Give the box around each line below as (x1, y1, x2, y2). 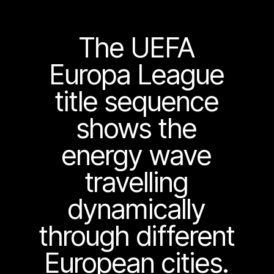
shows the (76, 112, 198, 146)
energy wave (62, 139, 212, 172)
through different (39, 220, 235, 253)
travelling (85, 166, 189, 199)
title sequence (54, 85, 219, 119)
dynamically (68, 193, 206, 226)
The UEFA (78, 31, 195, 65)
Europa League (49, 58, 224, 92)
